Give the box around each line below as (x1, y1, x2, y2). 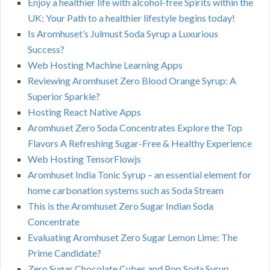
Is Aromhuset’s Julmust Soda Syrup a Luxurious (28, 28, 218, 40)
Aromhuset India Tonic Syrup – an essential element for (28, 169, 251, 181)
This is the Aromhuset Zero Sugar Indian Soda (28, 200, 213, 212)
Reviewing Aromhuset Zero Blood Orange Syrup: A (28, 75, 236, 87)
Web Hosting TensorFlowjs (28, 153, 141, 165)
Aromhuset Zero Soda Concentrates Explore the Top (28, 122, 242, 134)
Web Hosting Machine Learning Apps (28, 59, 183, 71)
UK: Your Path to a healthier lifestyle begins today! (28, 12, 235, 24)
